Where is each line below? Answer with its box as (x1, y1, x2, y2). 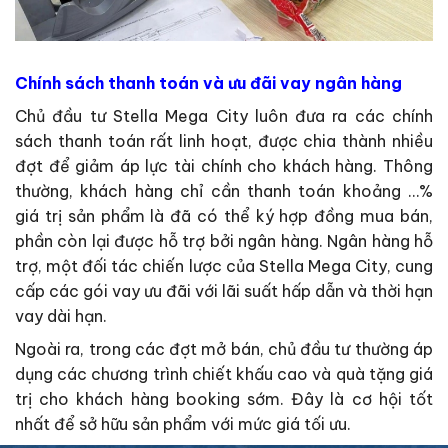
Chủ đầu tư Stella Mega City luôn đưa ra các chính (15, 106, 433, 127)
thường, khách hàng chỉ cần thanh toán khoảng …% (15, 181, 433, 202)
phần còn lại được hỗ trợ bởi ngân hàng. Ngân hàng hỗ (15, 231, 433, 252)
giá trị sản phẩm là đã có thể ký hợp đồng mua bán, (15, 206, 433, 227)
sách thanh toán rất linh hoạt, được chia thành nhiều (15, 131, 433, 152)
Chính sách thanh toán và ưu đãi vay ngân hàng (15, 73, 402, 94)
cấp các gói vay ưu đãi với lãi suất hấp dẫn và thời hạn (15, 281, 433, 302)
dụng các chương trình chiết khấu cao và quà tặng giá (15, 364, 433, 385)
